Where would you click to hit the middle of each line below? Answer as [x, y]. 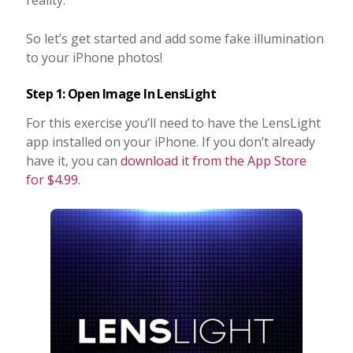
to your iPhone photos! [94, 57]
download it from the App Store [213, 160]
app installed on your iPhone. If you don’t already [170, 141]
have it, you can [73, 160]
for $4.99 [52, 179]
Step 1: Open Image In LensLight [121, 93]
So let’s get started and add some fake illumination [175, 38]
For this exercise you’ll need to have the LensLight [173, 123]
